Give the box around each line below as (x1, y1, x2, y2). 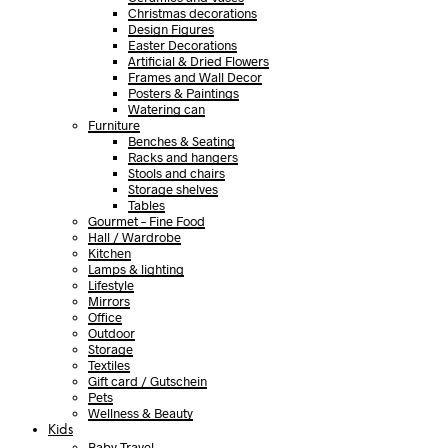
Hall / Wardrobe (88, 229, 181, 245)
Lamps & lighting (88, 261, 184, 277)
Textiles (88, 357, 130, 373)
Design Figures (128, 21, 214, 37)
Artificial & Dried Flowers (128, 53, 269, 69)
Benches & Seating (128, 133, 235, 149)
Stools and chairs (128, 165, 225, 181)
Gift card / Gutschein (88, 373, 207, 389)
